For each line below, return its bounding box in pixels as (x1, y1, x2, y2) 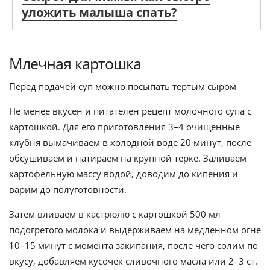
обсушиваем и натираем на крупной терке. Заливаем (9, 152, 246, 165)
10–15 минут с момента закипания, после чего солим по (9, 239, 258, 252)
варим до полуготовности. (9, 183, 127, 196)
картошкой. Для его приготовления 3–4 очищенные (9, 121, 240, 133)
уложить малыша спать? (22, 4, 177, 21)
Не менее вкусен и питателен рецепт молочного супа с (9, 105, 251, 118)
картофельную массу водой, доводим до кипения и (9, 168, 238, 180)
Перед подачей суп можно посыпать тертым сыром (9, 80, 236, 93)
